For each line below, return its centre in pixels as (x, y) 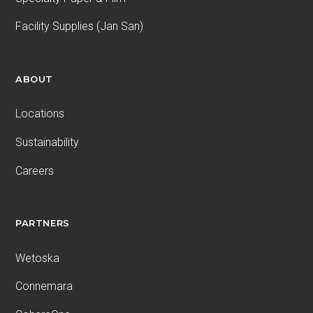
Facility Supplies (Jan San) (80, 27)
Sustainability (48, 143)
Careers (35, 170)
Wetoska (38, 258)
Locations (40, 114)
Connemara (44, 286)
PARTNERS (43, 223)
